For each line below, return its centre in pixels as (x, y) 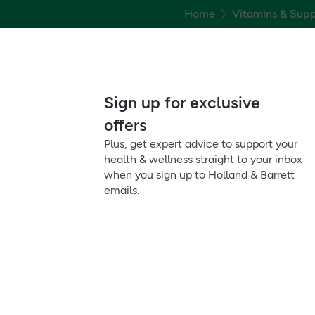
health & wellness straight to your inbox (203, 159)
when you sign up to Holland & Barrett (199, 175)
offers (126, 125)
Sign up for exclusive (182, 103)
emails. (122, 190)
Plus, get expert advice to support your (201, 144)
